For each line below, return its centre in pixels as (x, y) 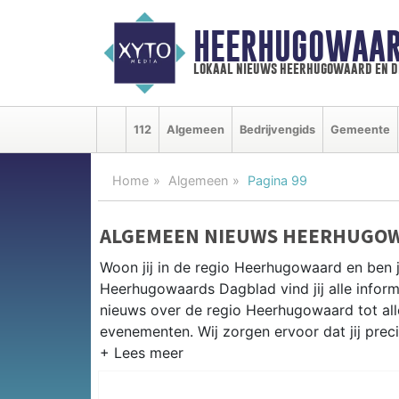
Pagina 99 (277, 180)
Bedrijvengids (277, 129)
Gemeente (360, 129)
